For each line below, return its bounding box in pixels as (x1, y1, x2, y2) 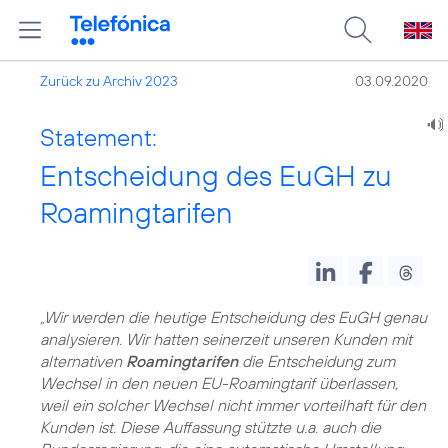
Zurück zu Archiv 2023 (40, 72, 178, 90)
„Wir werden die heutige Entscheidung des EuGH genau (40, 307, 427, 327)
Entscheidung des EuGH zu (40, 157, 392, 194)
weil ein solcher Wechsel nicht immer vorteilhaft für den (40, 395, 426, 415)
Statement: (40, 122, 157, 152)
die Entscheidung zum (238, 351, 395, 371)
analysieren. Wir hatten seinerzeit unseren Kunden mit (40, 329, 412, 349)
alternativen (40, 351, 126, 371)
